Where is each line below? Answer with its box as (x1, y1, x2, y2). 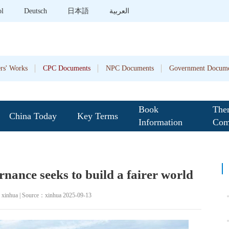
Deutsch (24, 7, 47, 15)
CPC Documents (43, 64, 90, 72)
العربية (109, 7, 129, 15)
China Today (9, 111, 57, 121)
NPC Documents (106, 64, 154, 72)
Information (139, 117, 182, 127)
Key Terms (77, 111, 118, 121)
